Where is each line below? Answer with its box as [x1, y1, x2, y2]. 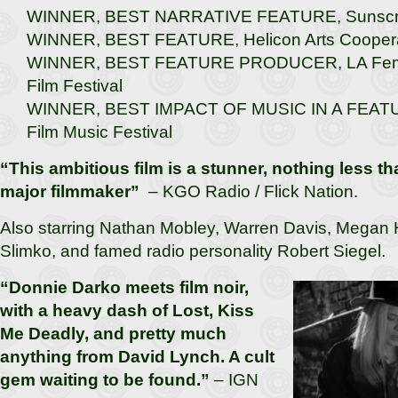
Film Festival [27, 76, 123, 95]
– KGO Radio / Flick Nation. [144, 182, 358, 201]
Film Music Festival [27, 123, 172, 141]
